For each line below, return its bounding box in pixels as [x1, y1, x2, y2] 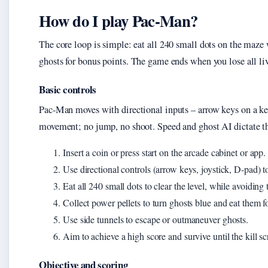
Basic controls [39, 82, 97, 98]
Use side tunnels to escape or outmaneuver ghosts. [63, 213, 249, 226]
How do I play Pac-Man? [39, 9, 198, 33]
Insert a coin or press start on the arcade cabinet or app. [63, 146, 266, 159]
